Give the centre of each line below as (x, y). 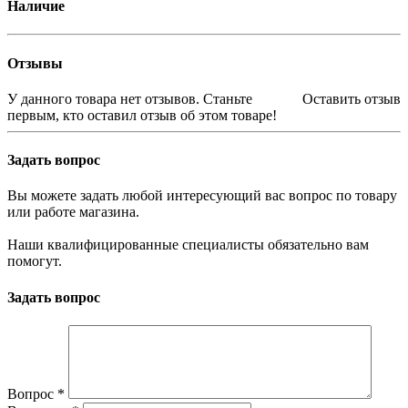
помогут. (35, 261)
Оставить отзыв (352, 98)
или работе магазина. (73, 212)
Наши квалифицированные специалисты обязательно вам (188, 245)
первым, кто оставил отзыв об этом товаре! (142, 115)
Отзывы (35, 63)
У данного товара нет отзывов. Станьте (130, 98)
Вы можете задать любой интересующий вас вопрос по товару (202, 196)
